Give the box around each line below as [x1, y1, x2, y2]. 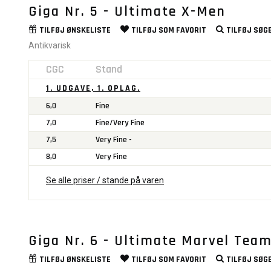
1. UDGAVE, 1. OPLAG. [46, 82, 140, 94]
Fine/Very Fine [96, 117, 145, 128]
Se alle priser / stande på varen [46, 175, 164, 185]
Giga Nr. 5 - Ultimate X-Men [28, 2, 226, 21]
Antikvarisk [28, 40, 71, 50]
